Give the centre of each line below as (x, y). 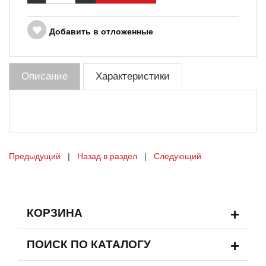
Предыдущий (35, 156)
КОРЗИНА (55, 213)
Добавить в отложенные (101, 31)
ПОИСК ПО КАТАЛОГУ (89, 244)
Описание (45, 76)
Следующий (178, 156)
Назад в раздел (107, 156)
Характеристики (133, 76)
